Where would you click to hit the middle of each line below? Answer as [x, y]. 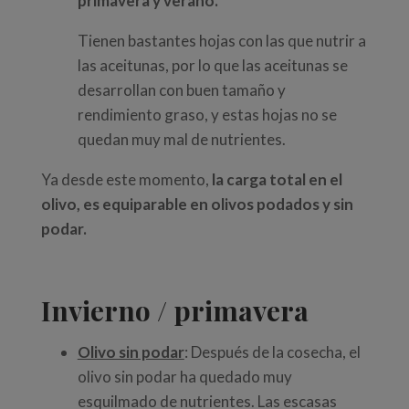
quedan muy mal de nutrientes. [181, 140]
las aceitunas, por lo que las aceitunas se [212, 66]
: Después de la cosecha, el [272, 352]
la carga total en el [277, 180]
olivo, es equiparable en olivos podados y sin [197, 204]
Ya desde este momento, [126, 180]
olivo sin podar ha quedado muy [184, 377]
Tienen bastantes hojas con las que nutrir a [221, 41]
